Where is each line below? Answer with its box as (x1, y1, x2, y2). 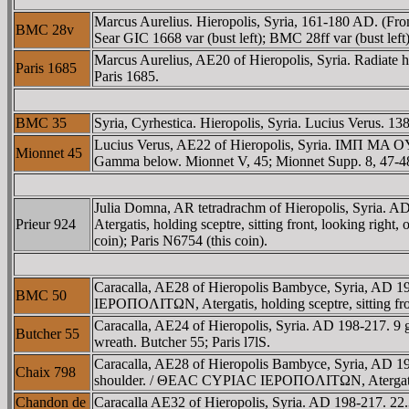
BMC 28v (16, 21, 74, 37)
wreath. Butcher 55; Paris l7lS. (94, 333, 270, 350)
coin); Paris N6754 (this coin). (94, 232, 267, 248)
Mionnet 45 (16, 144, 82, 161)
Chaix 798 (16, 363, 76, 380)
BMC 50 (16, 287, 67, 303)
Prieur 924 (16, 215, 76, 232)
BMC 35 (16, 114, 67, 131)
